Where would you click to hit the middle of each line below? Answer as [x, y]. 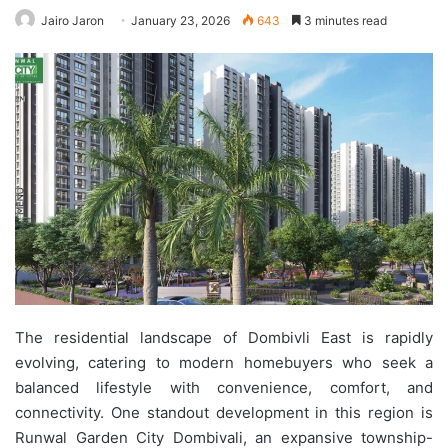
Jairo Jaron [72, 20]
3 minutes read [344, 20]
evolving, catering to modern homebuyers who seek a [224, 362]
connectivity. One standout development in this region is [224, 412]
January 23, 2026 [180, 20]
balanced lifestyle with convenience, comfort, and [224, 387]
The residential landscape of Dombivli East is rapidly [224, 337]
